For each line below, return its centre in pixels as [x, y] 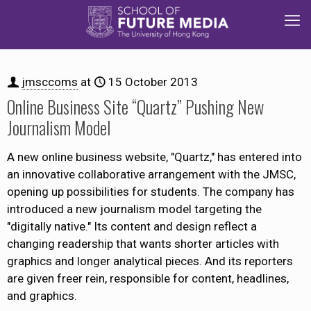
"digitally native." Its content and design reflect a [132, 226]
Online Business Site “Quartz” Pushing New [135, 107]
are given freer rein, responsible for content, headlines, [148, 278]
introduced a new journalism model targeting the [134, 209]
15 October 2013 [153, 82]
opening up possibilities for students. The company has [151, 192]
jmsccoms [50, 82]
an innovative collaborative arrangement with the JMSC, [151, 174]
